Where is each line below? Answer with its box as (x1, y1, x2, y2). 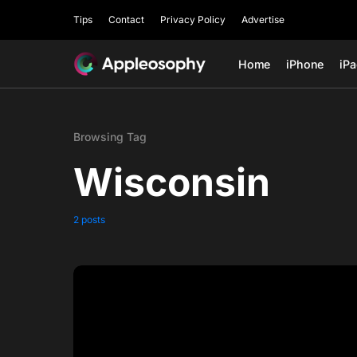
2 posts (73, 214, 105, 226)
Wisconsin (73, 159, 270, 206)
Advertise (241, 14, 284, 25)
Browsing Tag (73, 130, 147, 143)
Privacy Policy (160, 14, 226, 25)
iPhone (286, 57, 324, 71)
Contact (108, 14, 144, 25)
